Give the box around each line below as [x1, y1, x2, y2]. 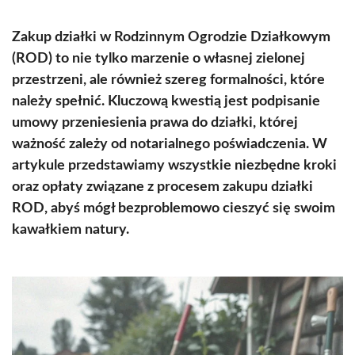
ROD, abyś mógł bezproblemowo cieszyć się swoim [12, 201, 335, 216]
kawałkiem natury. [12, 223, 129, 237]
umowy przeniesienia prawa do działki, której [12, 116, 298, 130]
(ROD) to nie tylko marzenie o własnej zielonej [12, 52, 305, 66]
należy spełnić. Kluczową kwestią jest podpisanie [12, 94, 320, 109]
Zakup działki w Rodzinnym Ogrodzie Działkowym [12, 30, 330, 44]
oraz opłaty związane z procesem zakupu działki [12, 180, 313, 194]
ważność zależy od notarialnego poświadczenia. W [12, 137, 327, 151]
